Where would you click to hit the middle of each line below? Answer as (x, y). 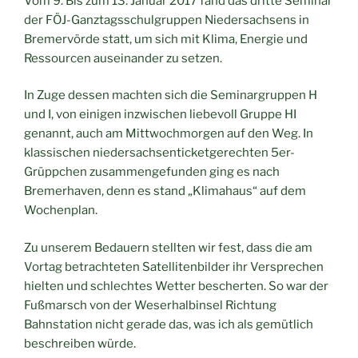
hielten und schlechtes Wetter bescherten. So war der (176, 286)
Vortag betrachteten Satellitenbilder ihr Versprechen (174, 267)
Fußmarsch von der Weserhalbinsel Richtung (150, 305)
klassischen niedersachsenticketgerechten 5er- (159, 153)
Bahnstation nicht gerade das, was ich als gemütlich (169, 324)
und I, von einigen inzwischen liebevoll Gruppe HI (160, 115)
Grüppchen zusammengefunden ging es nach (152, 172)
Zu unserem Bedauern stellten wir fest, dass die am (168, 247)
